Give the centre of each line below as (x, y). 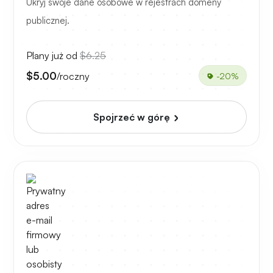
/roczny (73, 76)
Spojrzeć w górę (133, 117)
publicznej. (48, 21)
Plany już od (53, 56)
